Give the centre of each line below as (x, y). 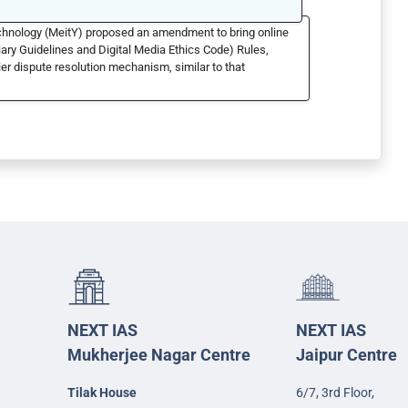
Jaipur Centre (346, 354)
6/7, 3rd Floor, (335, 392)
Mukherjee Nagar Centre (159, 354)
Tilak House (102, 392)
